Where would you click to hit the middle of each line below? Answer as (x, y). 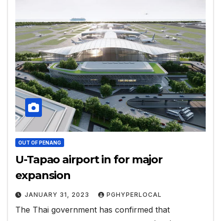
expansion (43, 175)
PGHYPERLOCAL (134, 194)
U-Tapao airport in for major (89, 159)
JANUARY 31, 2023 (58, 194)
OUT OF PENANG (40, 142)
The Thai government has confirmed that (92, 209)
